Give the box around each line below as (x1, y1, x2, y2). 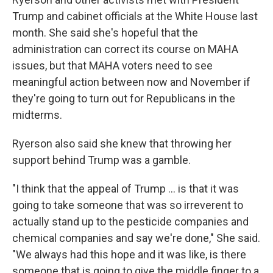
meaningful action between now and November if (12, 76, 250, 88)
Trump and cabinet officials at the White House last (12, 10, 258, 23)
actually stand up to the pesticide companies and (12, 215, 249, 228)
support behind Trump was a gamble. (12, 154, 191, 166)
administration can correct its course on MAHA (12, 43, 238, 55)
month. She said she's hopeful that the (12, 26, 198, 39)
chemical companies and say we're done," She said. (12, 232, 260, 244)
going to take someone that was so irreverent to (12, 199, 243, 211)
